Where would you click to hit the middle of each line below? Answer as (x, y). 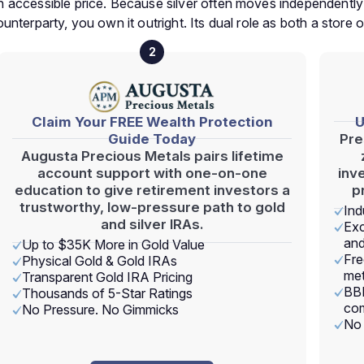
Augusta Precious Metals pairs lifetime (152, 156)
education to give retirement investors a (152, 190)
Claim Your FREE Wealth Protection (152, 122)
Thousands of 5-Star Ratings (107, 293)
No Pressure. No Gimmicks (100, 310)
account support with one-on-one (152, 173)
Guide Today (152, 139)
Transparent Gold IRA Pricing (107, 277)
